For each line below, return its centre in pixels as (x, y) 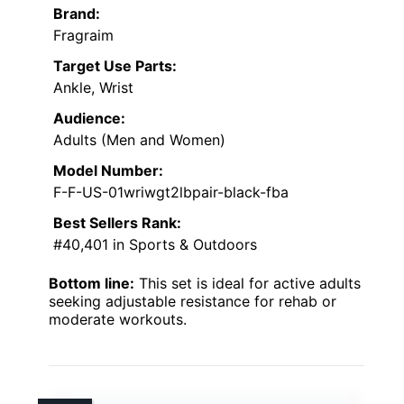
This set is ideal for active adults (248, 283)
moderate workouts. (118, 319)
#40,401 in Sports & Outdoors (155, 244)
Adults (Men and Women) (139, 139)
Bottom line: (92, 283)
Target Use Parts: (115, 65)
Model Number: (108, 170)
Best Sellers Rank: (117, 222)
